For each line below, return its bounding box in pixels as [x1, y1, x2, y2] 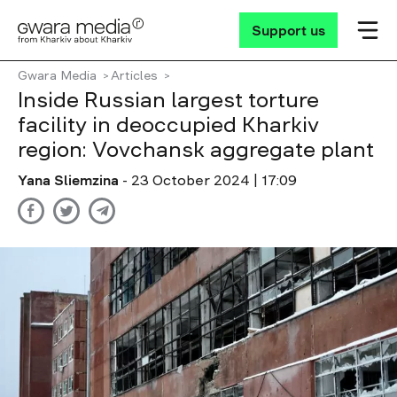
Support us [252, 23, 325, 37]
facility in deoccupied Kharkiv [18, 114, 319, 136]
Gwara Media [18, 69, 97, 82]
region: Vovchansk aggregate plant [18, 139, 379, 160]
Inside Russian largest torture [18, 90, 319, 111]
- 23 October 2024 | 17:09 [122, 173, 297, 187]
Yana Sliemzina [18, 173, 122, 187]
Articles [111, 69, 158, 82]
